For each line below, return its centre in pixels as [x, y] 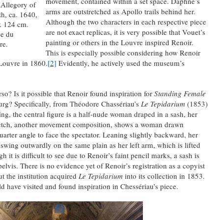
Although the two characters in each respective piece [126, 21]
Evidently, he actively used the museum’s [120, 63]
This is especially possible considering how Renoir [123, 52]
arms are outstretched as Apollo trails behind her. [120, 11]
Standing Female [180, 93]
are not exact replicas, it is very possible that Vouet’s [125, 32]
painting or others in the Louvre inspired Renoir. [119, 42]
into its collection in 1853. [164, 176]
